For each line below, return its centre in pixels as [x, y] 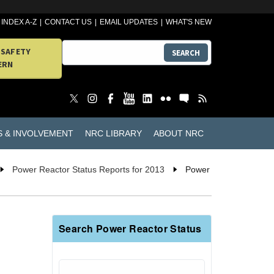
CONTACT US [68, 22]
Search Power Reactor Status [130, 229]
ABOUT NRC [178, 133]
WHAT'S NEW [189, 22]
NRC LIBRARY [113, 133]
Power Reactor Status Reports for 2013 [88, 170]
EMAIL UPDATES [129, 22]
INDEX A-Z [19, 22]
